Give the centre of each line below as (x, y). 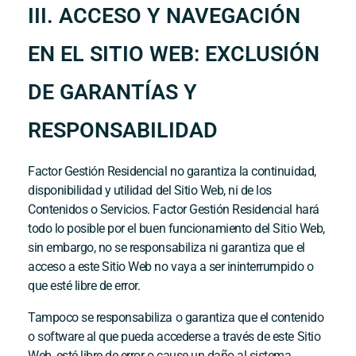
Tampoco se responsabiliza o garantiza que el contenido (176, 318)
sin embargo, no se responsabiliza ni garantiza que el (166, 248)
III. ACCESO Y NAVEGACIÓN (164, 16)
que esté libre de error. (84, 286)
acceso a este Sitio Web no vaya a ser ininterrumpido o (171, 267)
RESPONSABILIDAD (123, 131)
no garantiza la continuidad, (242, 172)
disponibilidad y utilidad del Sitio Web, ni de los (150, 191)
